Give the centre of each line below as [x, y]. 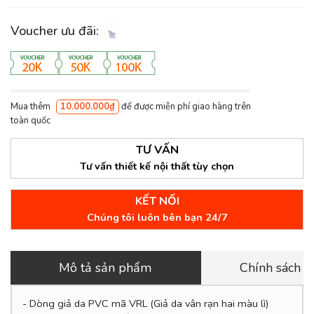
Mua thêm [32, 107]
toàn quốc [30, 121]
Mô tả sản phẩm [106, 268]
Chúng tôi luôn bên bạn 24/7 [157, 218]
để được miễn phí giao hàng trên [185, 107]
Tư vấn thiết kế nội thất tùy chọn [157, 166]
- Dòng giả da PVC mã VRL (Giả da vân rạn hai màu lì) [145, 303]
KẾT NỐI [157, 202]
